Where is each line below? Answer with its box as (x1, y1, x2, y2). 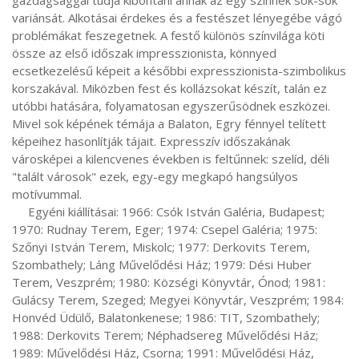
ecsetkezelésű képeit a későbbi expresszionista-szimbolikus (12, 63, 346, 79)
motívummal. (12, 186, 82, 202)
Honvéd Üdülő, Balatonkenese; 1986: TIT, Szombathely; (12, 309, 320, 325)
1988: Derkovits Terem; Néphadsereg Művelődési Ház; (12, 327, 318, 343)
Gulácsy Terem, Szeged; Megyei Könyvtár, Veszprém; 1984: (12, 292, 344, 308)
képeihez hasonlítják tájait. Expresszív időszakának (12, 133, 290, 149)
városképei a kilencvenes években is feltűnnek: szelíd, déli (12, 151, 329, 167)
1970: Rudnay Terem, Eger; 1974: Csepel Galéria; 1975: (12, 221, 317, 237)
